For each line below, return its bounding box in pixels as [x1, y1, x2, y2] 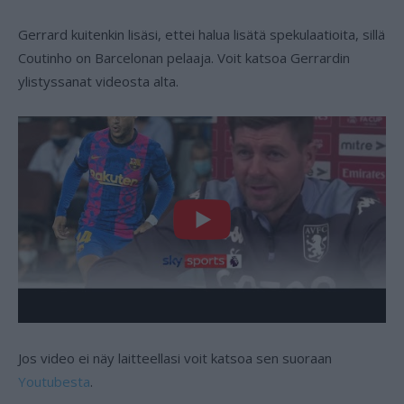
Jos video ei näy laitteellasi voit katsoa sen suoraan [18, 349, 332, 368]
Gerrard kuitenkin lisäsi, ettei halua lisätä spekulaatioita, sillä [18, 24, 385, 43]
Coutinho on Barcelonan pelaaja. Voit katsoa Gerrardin [18, 48, 350, 67]
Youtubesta [18, 372, 90, 391]
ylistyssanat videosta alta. [18, 71, 179, 90]
